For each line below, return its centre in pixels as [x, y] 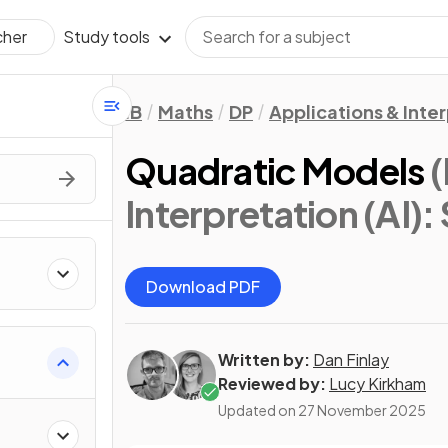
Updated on [258, 410]
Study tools [106, 36]
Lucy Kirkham [377, 383]
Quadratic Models [275, 170]
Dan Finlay [351, 359]
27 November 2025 [362, 410]
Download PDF [203, 286]
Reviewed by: [272, 383]
